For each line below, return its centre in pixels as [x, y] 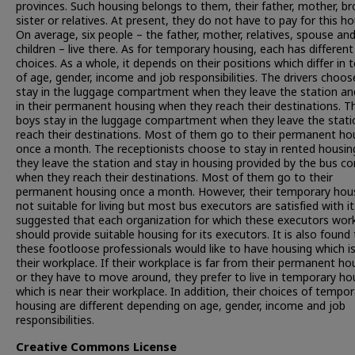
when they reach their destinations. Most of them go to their [174, 178]
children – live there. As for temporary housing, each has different [185, 50]
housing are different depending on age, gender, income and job [181, 306]
